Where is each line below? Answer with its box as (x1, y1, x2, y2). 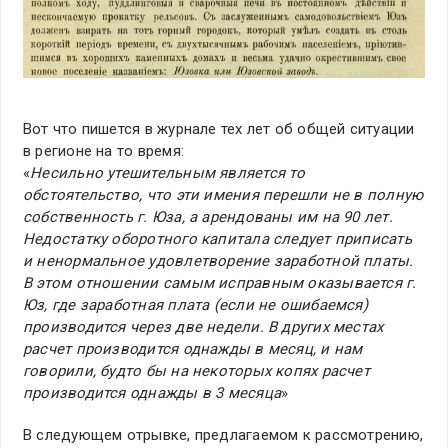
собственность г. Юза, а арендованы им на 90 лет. (23, 208, 393, 227)
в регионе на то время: (23, 142, 184, 161)
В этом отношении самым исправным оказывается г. (23, 274, 417, 293)
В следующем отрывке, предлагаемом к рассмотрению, (23, 426, 424, 445)
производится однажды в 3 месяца (23, 384, 281, 403)
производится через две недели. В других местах (23, 318, 384, 337)
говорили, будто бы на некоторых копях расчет (23, 362, 370, 381)
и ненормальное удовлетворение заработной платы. (23, 252, 414, 271)
